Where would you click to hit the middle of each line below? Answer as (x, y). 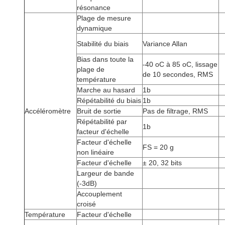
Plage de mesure (104, 18)
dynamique (94, 28)
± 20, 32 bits (162, 163)
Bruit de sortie (99, 111)
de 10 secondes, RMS (178, 74)
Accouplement (99, 194)
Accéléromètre (48, 111)
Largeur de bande (105, 173)
